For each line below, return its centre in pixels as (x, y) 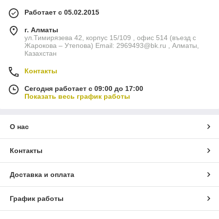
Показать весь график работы (77, 97)
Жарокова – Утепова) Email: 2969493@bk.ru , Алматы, (112, 46)
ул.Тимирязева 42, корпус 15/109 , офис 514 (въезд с (110, 38)
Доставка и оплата (42, 175)
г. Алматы (41, 30)
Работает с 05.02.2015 (62, 12)
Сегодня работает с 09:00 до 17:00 (84, 89)
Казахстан (41, 54)
